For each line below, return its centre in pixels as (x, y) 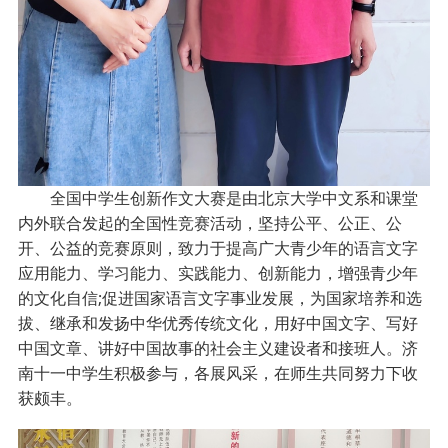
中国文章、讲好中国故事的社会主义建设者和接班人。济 (217, 347)
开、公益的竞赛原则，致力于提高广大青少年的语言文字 (217, 247)
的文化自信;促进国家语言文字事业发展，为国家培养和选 (219, 297)
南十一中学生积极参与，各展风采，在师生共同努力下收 (217, 372)
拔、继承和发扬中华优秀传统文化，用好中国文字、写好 (217, 322)
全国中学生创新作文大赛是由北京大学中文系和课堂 (217, 197)
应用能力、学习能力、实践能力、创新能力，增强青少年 (217, 272)
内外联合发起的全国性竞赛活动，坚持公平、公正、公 (209, 222)
